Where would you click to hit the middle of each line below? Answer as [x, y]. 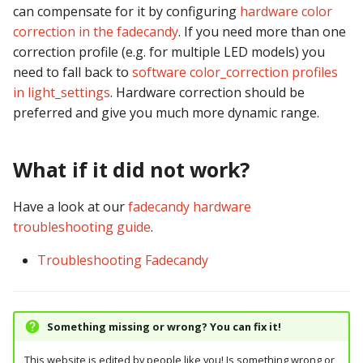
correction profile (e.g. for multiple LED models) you [169, 51]
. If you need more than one [262, 31]
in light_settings [62, 92]
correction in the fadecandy [96, 31]
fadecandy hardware [190, 206]
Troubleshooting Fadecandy [123, 260]
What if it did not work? [131, 169]
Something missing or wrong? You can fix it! [164, 327]
